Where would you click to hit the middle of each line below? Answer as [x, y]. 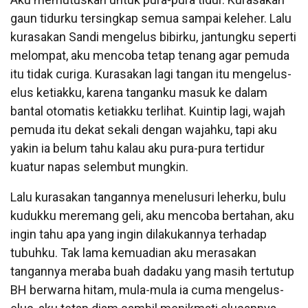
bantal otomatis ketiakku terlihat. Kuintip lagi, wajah [148, 111]
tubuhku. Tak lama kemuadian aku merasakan [133, 252]
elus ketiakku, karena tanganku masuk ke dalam [139, 92]
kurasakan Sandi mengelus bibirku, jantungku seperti [153, 36]
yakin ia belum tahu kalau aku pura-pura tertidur [137, 148]
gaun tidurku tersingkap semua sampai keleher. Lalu [151, 18]
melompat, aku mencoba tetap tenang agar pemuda [150, 55]
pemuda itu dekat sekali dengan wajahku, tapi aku [144, 129]
